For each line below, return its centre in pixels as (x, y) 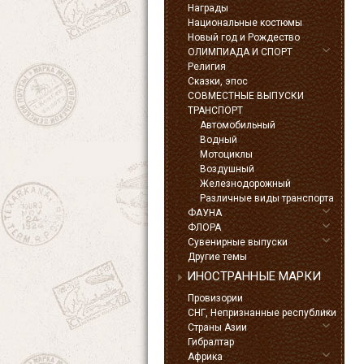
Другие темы (217, 257)
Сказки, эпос (218, 81)
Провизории (215, 298)
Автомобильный (238, 125)
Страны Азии (217, 327)
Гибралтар (211, 342)
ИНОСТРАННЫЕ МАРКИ (254, 276)
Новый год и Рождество (244, 37)
